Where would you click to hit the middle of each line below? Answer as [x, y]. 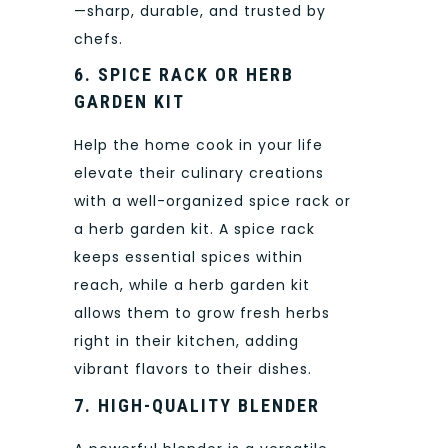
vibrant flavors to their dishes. [193, 369]
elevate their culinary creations [199, 173]
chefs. [98, 38]
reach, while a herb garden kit [192, 285]
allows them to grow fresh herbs [202, 313]
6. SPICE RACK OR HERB [184, 75]
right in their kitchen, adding [186, 341]
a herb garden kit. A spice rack [194, 229]
